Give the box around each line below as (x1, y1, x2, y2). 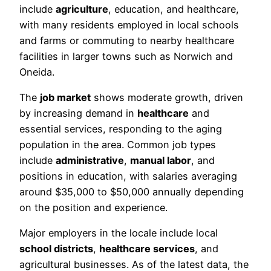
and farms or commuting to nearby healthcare (19, 34, 234, 47)
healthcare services (99, 243, 195, 255)
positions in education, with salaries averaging (19, 169, 237, 182)
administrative (56, 154, 124, 166)
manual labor (130, 154, 191, 166)
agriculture (56, 2, 108, 15)
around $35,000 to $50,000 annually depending (19, 185, 244, 198)
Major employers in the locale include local (19, 227, 218, 240)
